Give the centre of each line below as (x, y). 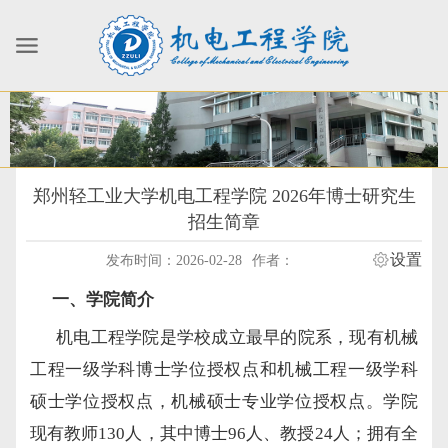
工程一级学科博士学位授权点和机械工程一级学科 (224, 369)
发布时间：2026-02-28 (173, 260)
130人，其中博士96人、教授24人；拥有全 (258, 433)
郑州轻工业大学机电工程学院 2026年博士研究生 (224, 195)
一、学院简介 (103, 299)
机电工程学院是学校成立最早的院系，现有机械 (235, 337)
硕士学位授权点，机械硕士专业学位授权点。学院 (224, 401)
